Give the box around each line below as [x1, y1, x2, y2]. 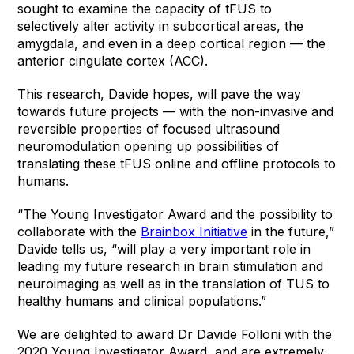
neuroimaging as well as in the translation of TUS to [17, 275, 330, 292]
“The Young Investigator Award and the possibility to [17, 205, 333, 222]
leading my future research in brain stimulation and [17, 258, 324, 274]
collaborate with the [17, 223, 141, 239]
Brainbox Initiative [141, 223, 248, 239]
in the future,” [247, 223, 335, 239]
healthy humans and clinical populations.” [17, 292, 267, 309]
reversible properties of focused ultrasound [17, 120, 281, 137]
